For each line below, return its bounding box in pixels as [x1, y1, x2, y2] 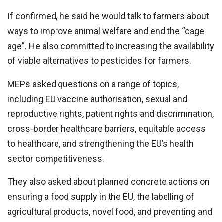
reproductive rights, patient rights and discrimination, [7, 109, 214, 119]
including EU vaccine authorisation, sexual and [7, 94, 187, 104]
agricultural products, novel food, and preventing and [7, 206, 212, 217]
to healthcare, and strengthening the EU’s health [7, 138, 194, 149]
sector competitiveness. [7, 153, 104, 164]
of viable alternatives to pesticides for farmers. [7, 55, 191, 66]
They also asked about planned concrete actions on [7, 176, 210, 187]
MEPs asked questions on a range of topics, [7, 79, 179, 89]
